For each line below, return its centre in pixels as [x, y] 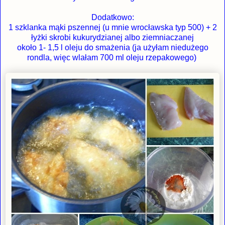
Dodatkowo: [113, 18]
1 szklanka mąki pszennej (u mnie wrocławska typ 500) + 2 [113, 28]
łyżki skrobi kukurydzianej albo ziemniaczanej [113, 38]
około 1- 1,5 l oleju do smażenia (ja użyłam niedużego [113, 48]
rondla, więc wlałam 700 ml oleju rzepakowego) [113, 58]
